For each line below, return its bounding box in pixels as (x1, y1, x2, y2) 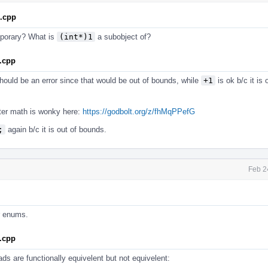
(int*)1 (59, 32, 93, 41)
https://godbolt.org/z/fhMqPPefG (83, 106, 195, 116)
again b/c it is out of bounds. (5, 124, 106, 134)
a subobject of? (95, 32, 151, 41)
